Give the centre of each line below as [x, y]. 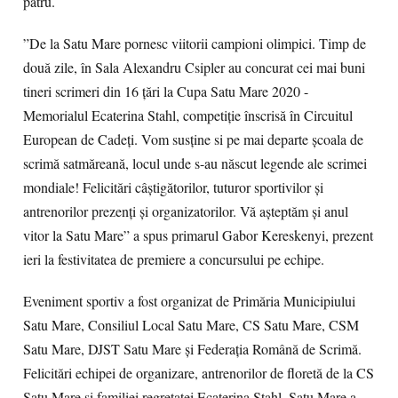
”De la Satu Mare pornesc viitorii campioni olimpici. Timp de [195, 44]
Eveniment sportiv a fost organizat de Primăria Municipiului [189, 301]
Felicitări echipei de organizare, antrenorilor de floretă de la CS [199, 373]
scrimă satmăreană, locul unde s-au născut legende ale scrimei [195, 163]
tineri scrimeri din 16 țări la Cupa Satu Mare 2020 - [166, 92]
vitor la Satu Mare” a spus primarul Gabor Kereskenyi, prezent [198, 235]
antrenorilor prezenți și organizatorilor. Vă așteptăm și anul [186, 211]
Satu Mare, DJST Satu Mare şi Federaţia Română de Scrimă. [192, 349]
